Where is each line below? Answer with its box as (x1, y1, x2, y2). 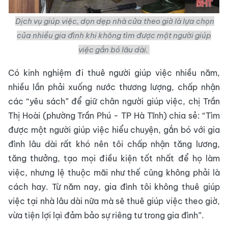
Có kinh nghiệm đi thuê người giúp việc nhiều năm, (8, 68, 220, 78)
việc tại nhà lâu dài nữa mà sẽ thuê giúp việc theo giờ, (8, 196, 220, 206)
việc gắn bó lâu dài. (78, 45, 150, 54)
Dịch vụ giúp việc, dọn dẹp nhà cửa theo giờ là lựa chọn (15, 16, 214, 26)
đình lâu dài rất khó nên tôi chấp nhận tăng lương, (8, 139, 220, 149)
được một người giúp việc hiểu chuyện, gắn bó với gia (8, 125, 220, 135)
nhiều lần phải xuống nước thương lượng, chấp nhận (8, 82, 220, 92)
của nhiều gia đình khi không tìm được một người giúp (17, 31, 211, 40)
